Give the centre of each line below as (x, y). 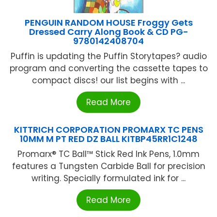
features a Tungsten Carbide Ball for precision (108, 166)
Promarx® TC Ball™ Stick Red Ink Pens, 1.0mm (108, 154)
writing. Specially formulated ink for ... (108, 178)
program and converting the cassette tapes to (108, 68)
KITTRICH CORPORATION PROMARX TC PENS (108, 129)
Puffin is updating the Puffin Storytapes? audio (108, 56)
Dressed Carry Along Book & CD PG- (108, 31)
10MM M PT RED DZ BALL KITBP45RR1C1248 (108, 139)
